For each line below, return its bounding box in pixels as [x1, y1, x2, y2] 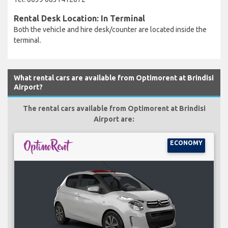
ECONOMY [169, 139, 203, 146]
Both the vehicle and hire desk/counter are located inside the [14, 25, 207, 34]
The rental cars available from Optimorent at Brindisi [22, 104, 206, 112]
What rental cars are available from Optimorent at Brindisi [14, 73, 214, 82]
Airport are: [94, 115, 134, 123]
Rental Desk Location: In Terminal [14, 13, 145, 23]
